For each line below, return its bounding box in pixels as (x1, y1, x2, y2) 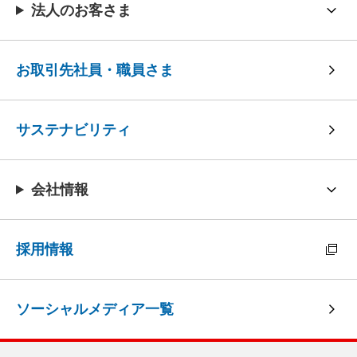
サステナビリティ (16, 122, 131, 138)
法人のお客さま (31, 2, 132, 18)
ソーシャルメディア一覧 (16, 301, 174, 317)
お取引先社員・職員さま (16, 62, 174, 78)
